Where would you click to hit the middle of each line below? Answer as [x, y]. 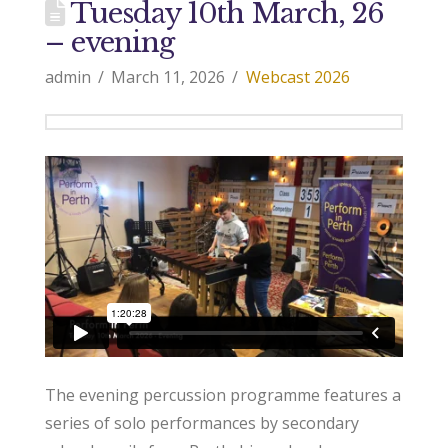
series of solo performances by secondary [201, 422]
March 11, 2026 [168, 77]
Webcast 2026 [297, 77]
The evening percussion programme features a [222, 394]
